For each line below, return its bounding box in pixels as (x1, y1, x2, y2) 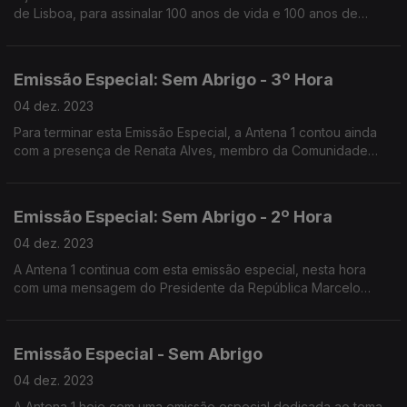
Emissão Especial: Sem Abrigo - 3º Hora (14, 70, 333, 89)
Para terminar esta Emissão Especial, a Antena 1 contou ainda (14, 124, 377, 140)
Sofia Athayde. (14, 316, 101, 332)
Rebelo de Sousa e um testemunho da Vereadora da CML (14, 298, 361, 313)
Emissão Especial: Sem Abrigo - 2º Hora (14, 207, 333, 226)
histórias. (14, 24, 65, 39)
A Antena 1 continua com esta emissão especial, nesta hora (14, 262, 366, 277)
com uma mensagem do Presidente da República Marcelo (14, 280, 361, 295)
